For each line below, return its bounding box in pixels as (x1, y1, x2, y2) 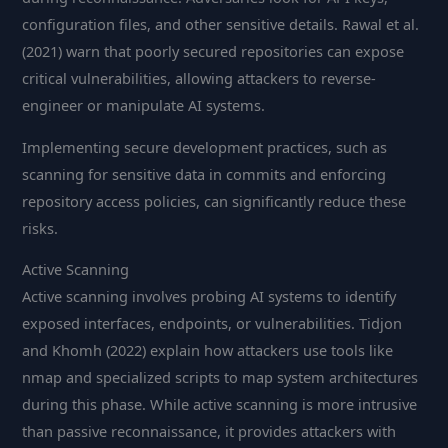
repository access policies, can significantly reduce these (22, 190, 407, 211)
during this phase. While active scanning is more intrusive (22, 394, 418, 415)
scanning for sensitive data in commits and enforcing (22, 163, 387, 184)
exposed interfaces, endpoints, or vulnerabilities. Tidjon (22, 313, 403, 334)
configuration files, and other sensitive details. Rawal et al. (22, 14, 420, 35)
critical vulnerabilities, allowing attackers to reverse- (22, 68, 377, 89)
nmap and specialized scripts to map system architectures (22, 367, 419, 388)
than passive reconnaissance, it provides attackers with (22, 421, 397, 442)
